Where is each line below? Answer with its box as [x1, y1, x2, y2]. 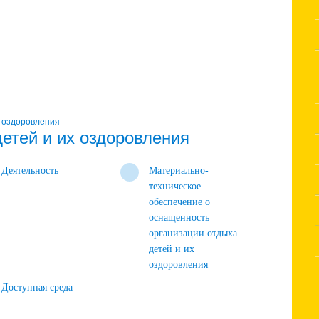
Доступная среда [1, 282, 73, 293]
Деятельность [1, 165, 59, 176]
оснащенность [149, 212, 210, 223]
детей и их [149, 244, 195, 254]
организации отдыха [149, 228, 238, 239]
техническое [149, 181, 202, 192]
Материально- [149, 165, 209, 176]
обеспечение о [149, 197, 211, 207]
